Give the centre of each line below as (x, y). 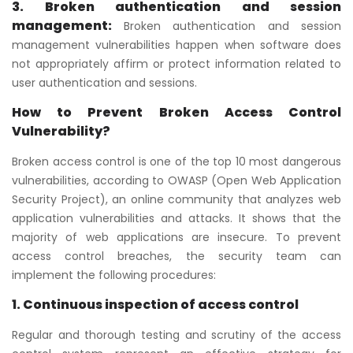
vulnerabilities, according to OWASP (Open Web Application (176, 180)
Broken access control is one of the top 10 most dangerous (176, 161)
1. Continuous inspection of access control (155, 304)
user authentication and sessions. (104, 82)
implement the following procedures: (114, 275)
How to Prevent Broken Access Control (176, 112)
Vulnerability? (61, 131)
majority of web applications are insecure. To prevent (176, 237)
